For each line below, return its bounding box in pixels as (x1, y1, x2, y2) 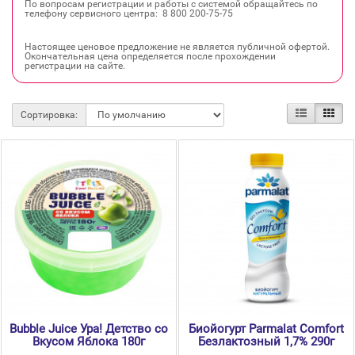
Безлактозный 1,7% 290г (198, 334, 334, 349)
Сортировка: (21, 109, 78, 121)
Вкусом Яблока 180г (32, 334, 145, 349)
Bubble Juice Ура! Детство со (10, 322, 168, 337)
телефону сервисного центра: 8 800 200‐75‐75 (25, 8, 233, 20)
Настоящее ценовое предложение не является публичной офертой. (25, 41, 330, 53)
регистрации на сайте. (25, 60, 125, 72)
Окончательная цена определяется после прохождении (25, 51, 276, 63)
